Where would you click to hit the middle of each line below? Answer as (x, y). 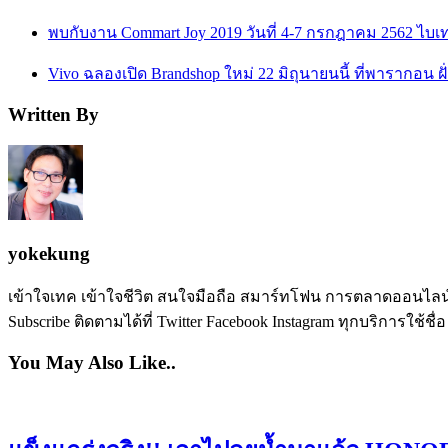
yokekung (49, 253)
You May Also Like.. (92, 363)
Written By (53, 115)
